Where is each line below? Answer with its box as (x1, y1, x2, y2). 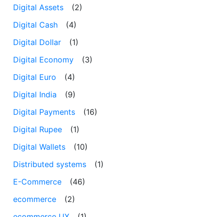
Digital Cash (13, 19, 58, 30)
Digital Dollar (13, 37, 61, 47)
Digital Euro (13, 72, 56, 82)
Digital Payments (13, 107, 75, 117)
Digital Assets (13, 2, 63, 12)
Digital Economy (13, 54, 74, 64)
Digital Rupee (13, 124, 62, 134)
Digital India (13, 89, 57, 99)
